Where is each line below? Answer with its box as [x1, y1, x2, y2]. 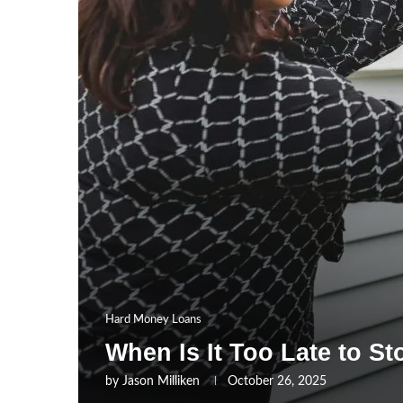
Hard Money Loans [105, 314, 201, 326]
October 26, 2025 [228, 375, 327, 388]
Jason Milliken [122, 375, 200, 388]
